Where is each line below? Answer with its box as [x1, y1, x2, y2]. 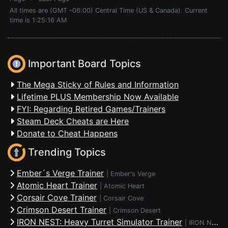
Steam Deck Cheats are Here [17, 116, 129, 126]
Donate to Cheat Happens [17, 128, 118, 138]
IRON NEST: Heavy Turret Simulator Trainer [17, 217, 182, 227]
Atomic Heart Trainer [17, 180, 97, 190]
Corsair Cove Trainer [17, 192, 97, 203]
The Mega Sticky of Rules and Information [17, 79, 179, 90]
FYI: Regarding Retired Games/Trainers [17, 104, 165, 114]
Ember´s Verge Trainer [17, 168, 104, 178]
